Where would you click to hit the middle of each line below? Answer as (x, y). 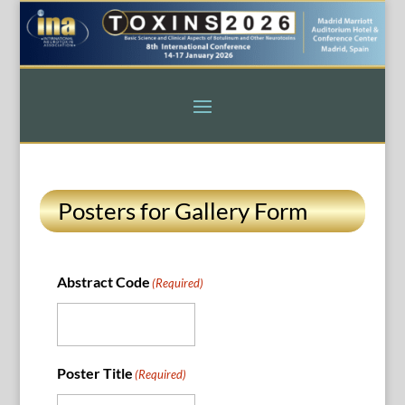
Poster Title (94, 372)
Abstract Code (103, 281)
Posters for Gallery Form (182, 210)
